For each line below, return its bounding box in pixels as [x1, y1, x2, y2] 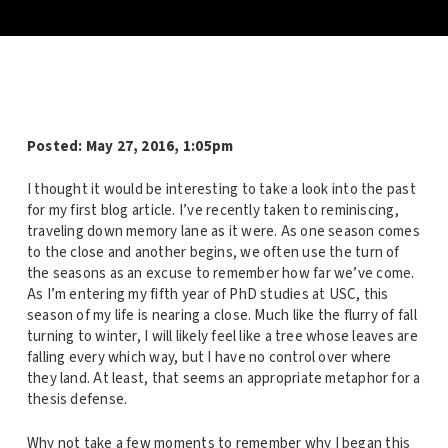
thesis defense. [26, 389, 128, 411]
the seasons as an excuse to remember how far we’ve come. [26, 263, 415, 285]
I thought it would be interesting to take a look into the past [26, 179, 416, 201]
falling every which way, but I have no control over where [26, 347, 392, 369]
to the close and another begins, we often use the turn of [26, 242, 400, 264]
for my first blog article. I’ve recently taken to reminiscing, [26, 200, 399, 222]
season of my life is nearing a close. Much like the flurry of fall [26, 305, 417, 327]
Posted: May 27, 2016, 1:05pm [26, 135, 234, 157]
